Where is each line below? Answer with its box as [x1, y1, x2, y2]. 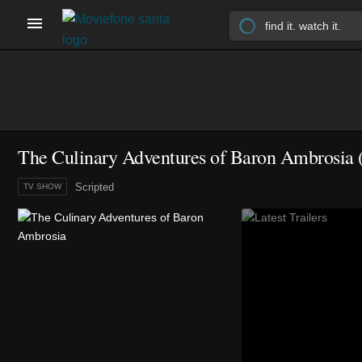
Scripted [75, 181, 114, 193]
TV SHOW [23, 182, 61, 191]
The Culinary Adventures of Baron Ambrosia [18, 144, 354, 170]
